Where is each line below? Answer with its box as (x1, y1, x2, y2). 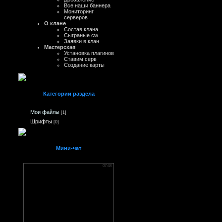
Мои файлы (30, 109, 59, 115)
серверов (64, 14, 88, 20)
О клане (44, 20, 66, 26)
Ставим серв (64, 56, 97, 62)
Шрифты (30, 118, 52, 124)
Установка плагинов (64, 50, 114, 56)
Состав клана (64, 26, 98, 32)
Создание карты (64, 62, 105, 68)
